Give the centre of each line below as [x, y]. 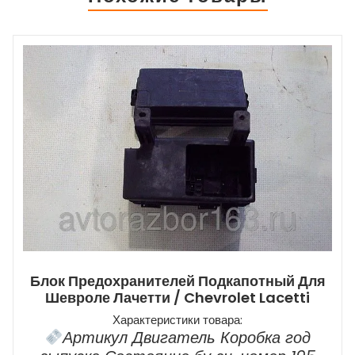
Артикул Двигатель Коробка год [186, 337]
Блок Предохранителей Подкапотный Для [177, 281]
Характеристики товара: [177, 319]
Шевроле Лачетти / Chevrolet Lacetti [177, 297]
